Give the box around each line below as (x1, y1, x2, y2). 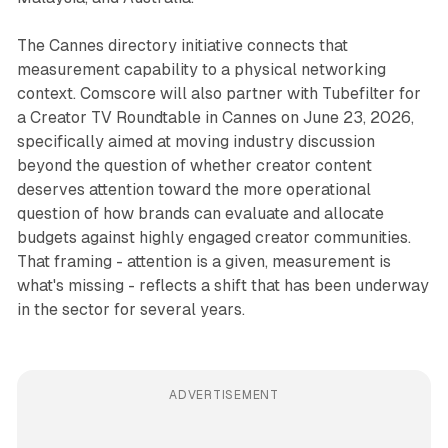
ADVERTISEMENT (169, 388, 279, 403)
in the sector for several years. (16, 300, 245, 320)
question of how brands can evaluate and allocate (16, 204, 384, 224)
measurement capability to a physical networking (16, 60, 386, 80)
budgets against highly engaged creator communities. (16, 228, 411, 248)
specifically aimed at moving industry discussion (16, 132, 375, 152)
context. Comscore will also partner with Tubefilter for (16, 84, 421, 104)
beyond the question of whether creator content (16, 156, 372, 176)
